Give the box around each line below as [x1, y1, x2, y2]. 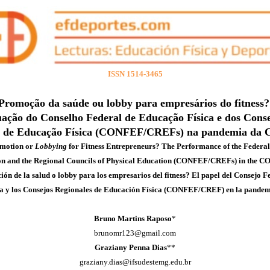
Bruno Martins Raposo [94, 214, 172, 223]
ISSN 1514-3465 [107, 69, 163, 78]
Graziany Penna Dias [95, 243, 167, 252]
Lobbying [34, 142, 67, 151]
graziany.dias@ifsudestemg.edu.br [79, 257, 191, 266]
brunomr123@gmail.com [94, 228, 176, 237]
